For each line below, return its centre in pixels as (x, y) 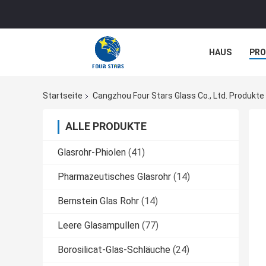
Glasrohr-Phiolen (92, 153)
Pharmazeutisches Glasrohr (114, 177)
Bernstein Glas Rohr (98, 201)
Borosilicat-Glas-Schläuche (114, 250)
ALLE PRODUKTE (106, 126)
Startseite (63, 96)
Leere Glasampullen (99, 226)
